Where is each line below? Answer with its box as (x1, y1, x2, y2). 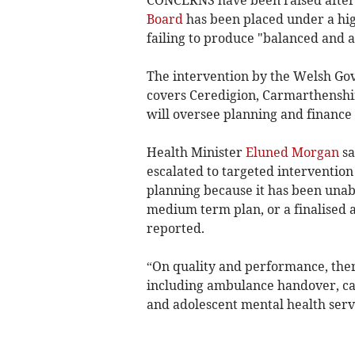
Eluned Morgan (245, 144, 339, 161)
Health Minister (146, 144, 246, 161)
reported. (146, 220, 204, 237)
